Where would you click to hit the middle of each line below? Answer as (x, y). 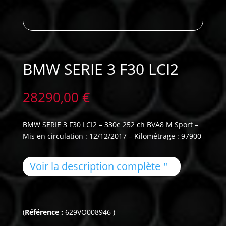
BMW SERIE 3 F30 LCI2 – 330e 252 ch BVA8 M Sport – (110, 125)
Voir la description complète (95, 166)
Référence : (45, 212)
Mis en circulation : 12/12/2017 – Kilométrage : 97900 (112, 136)
